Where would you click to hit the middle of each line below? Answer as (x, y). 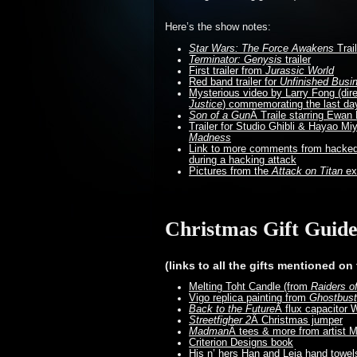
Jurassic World (300, 71)
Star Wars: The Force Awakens (261, 49)
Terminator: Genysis (235, 60)
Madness (210, 138)
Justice (206, 104)
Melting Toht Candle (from (250, 287)
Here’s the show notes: (218, 27)
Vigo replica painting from (249, 298)
